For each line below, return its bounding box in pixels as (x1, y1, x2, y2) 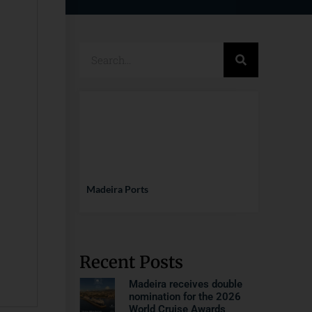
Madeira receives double (129, 278, 243, 290)
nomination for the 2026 (129, 290, 242, 303)
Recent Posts (79, 251, 183, 273)
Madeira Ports (86, 183, 148, 195)
